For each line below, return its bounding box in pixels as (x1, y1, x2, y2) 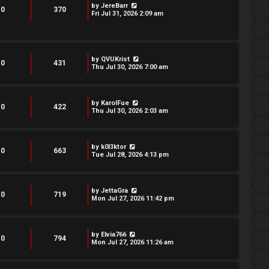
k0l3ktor (101, 143, 126, 151)
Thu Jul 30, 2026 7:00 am (91, 63, 168, 71)
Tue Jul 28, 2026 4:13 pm (91, 151, 169, 159)
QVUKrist (101, 55, 130, 63)
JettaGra (101, 187, 128, 195)
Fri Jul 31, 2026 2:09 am (91, 10, 163, 17)
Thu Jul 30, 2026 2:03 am (91, 107, 168, 115)
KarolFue (101, 99, 129, 107)
